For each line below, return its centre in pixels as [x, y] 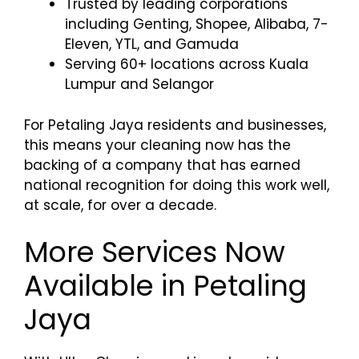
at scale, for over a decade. [120, 205]
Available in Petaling [165, 286]
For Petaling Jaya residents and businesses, [175, 125]
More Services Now [155, 252]
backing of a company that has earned [162, 165]
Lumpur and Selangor [139, 84]
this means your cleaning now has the [157, 145]
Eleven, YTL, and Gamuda [152, 44]
